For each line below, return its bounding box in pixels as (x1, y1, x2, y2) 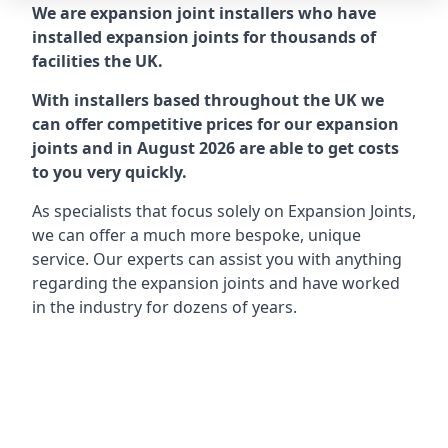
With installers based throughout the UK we (32, 89, 384, 111)
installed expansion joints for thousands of (32, 26, 376, 48)
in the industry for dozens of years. (32, 296, 297, 318)
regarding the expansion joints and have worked (32, 272, 400, 294)
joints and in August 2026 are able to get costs (32, 137, 399, 159)
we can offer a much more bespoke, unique (32, 224, 361, 246)
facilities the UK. (32, 50, 163, 72)
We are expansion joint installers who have (32, 2, 376, 24)
